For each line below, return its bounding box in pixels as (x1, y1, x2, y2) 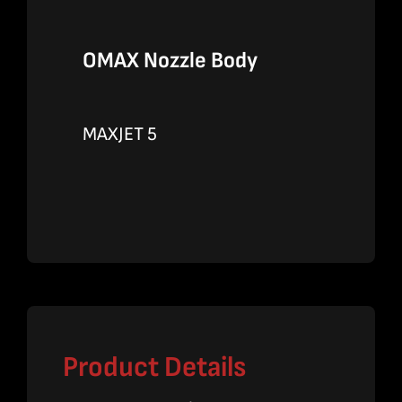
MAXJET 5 (83, 123, 158, 146)
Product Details (62, 350, 246, 386)
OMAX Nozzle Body (83, 47, 258, 75)
